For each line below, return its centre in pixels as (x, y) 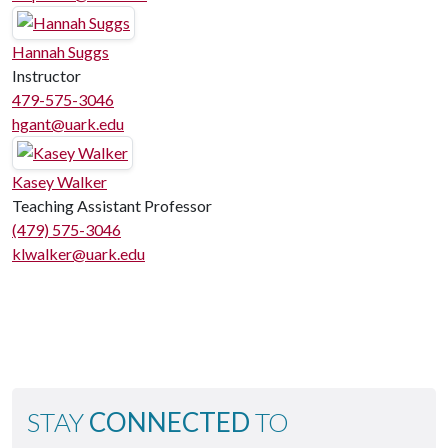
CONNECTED (169, 422)
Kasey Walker (59, 181)
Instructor (46, 75)
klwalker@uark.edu (78, 253)
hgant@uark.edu (68, 123)
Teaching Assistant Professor (112, 205)
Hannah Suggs (60, 51)
